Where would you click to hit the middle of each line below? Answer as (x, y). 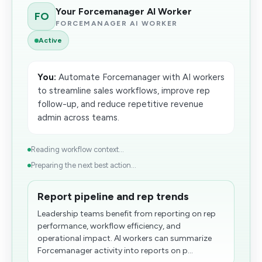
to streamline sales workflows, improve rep (124, 91)
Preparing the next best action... (84, 165)
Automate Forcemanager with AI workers (140, 77)
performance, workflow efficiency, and (109, 226)
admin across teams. (78, 118)
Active (50, 40)
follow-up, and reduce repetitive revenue (120, 104)
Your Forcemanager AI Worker (124, 11)
